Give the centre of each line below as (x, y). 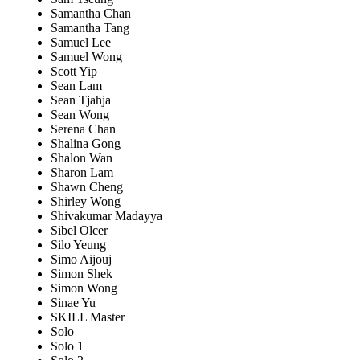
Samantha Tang (90, 28)
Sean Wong (80, 115)
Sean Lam (76, 86)
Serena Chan (83, 129)
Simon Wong (84, 288)
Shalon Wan (82, 158)
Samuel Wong (86, 57)
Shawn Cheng (87, 187)
